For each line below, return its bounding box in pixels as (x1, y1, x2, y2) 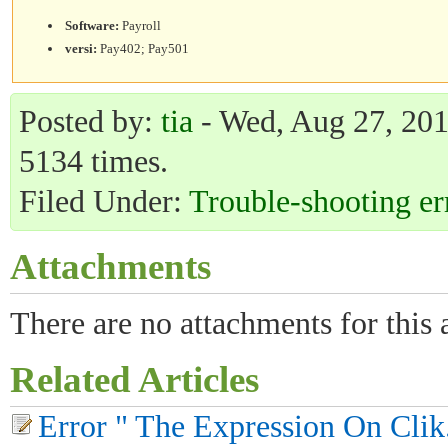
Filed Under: (19, 184, 189, 219)
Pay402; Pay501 (97, 40, 190, 56)
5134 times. (19, 144, 168, 179)
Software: (65, 17, 120, 33)
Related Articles (10, 359, 259, 400)
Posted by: (19, 104, 161, 139)
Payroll (119, 17, 162, 33)
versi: (65, 40, 98, 56)
